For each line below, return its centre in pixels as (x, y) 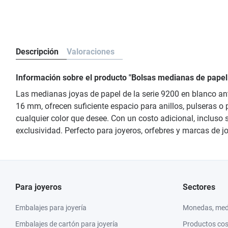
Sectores (199, 187)
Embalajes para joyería (51, 208)
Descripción (37, 52)
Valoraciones (91, 52)
